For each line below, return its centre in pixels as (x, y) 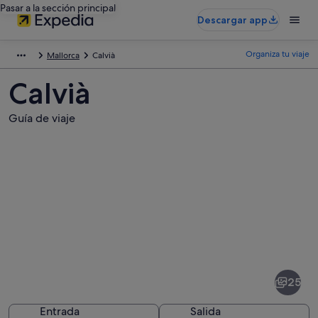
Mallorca (63, 55)
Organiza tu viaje (278, 54)
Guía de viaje (42, 118)
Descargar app (232, 20)
